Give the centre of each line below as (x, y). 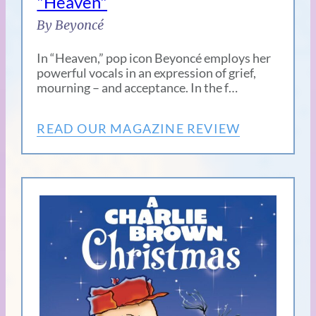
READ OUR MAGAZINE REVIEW (139, 129)
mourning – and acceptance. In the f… (138, 88)
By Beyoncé (71, 25)
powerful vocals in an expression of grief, (147, 73)
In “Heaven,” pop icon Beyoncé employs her (154, 58)
